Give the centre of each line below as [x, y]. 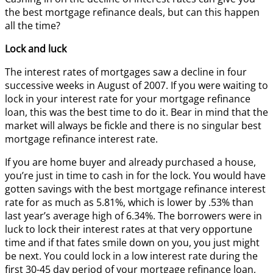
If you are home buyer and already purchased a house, [130, 162]
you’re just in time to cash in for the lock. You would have [135, 175]
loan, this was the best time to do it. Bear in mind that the [136, 112]
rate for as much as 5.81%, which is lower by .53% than [129, 202]
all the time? [33, 25]
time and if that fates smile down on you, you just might [132, 242]
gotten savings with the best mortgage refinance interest [135, 189]
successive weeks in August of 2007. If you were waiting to [136, 85]
